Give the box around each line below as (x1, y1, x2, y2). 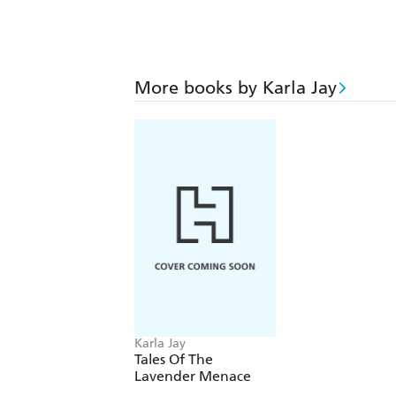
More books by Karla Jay (134, 77, 337, 99)
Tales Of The (134, 351, 213, 369)
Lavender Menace (134, 368, 251, 385)
